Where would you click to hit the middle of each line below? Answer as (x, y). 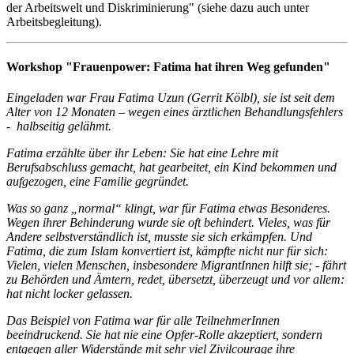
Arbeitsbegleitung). (54, 21)
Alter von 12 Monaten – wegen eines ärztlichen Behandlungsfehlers (175, 112)
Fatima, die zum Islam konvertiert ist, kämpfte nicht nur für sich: (167, 251)
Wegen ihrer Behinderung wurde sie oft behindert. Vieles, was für (168, 223)
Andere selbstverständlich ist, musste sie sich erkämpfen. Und (159, 237)
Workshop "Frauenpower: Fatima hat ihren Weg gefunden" (168, 66)
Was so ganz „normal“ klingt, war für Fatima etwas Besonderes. (168, 209)
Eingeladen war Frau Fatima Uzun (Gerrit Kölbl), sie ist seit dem (171, 98)
